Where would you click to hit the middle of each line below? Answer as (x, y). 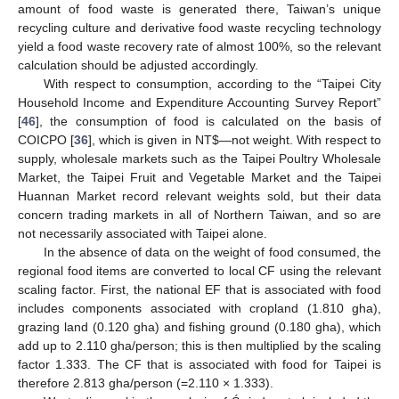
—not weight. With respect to (300, 139)
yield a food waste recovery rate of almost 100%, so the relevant (199, 46)
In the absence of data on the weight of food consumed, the (212, 252)
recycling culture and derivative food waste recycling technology (199, 27)
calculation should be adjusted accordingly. (138, 65)
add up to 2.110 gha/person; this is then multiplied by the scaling (199, 345)
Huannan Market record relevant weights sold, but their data (199, 195)
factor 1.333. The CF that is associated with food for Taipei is (199, 364)
